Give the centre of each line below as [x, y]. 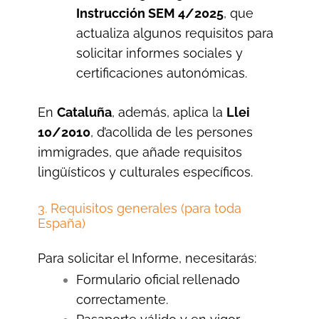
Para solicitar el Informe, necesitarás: [147, 258]
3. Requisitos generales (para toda [139, 208]
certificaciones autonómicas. [161, 73]
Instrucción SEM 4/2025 [150, 13]
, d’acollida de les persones [171, 132]
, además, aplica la [169, 112]
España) [61, 223]
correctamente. [122, 299]
